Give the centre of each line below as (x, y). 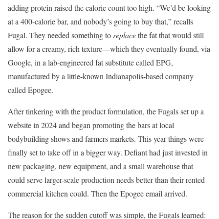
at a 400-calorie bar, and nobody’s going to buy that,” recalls (100, 21)
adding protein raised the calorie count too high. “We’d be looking (109, 8)
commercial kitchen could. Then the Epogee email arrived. (98, 193)
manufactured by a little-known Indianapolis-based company (101, 76)
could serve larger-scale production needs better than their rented (106, 180)
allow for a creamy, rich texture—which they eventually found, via (109, 49)
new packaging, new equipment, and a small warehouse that (100, 166)
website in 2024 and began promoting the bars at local (91, 125)
